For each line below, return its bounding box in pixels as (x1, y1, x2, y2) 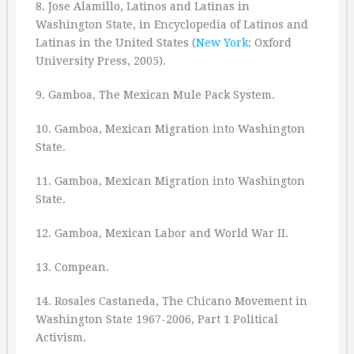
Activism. (36, 331, 86, 344)
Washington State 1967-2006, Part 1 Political (36, 313, 278, 326)
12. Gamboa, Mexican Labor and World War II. (36, 227, 288, 239)
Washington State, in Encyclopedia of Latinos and (36, 18, 308, 31)
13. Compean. (36, 261, 109, 273)
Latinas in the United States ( (36, 36, 196, 49)
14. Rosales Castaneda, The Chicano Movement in (36, 295, 307, 307)
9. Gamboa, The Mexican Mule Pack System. (36, 88, 275, 101)
